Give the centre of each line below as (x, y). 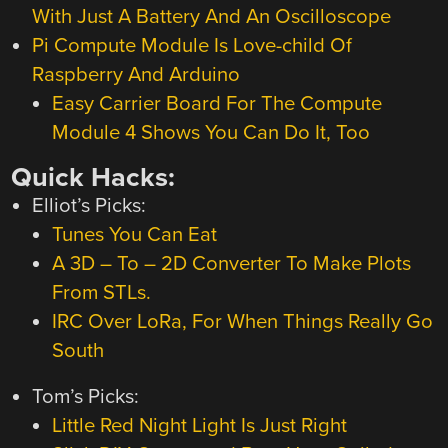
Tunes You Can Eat (134, 235)
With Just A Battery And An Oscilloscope (211, 17)
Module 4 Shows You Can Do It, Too (210, 133)
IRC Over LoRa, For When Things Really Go (242, 322)
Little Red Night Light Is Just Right (199, 426)
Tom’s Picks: (85, 397)
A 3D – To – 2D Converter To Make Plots (231, 264)
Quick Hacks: (93, 178)
